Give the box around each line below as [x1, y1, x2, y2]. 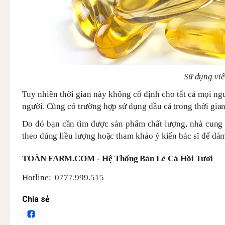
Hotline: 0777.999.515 [22, 173, 104, 182]
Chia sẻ [22, 194, 50, 204]
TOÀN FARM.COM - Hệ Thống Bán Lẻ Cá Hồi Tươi [22, 154, 215, 163]
